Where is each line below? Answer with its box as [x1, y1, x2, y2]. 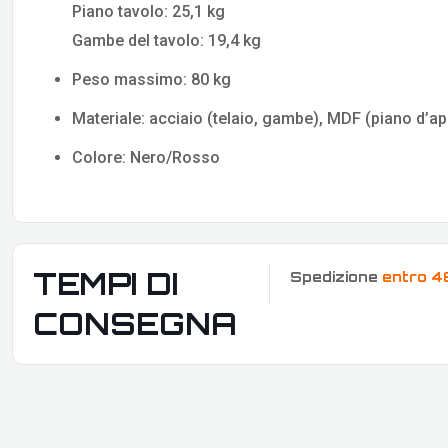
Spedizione [289, 268, 382, 286]
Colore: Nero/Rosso [72, 148, 221, 168]
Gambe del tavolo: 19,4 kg [72, 31, 262, 51]
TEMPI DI [33, 265, 178, 303]
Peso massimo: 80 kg [72, 70, 232, 90]
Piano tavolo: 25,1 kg [72, 2, 226, 22]
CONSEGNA [33, 305, 237, 343]
